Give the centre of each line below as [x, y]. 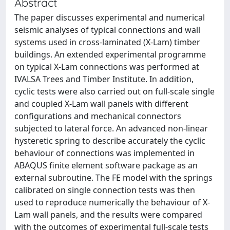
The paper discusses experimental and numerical [110, 17]
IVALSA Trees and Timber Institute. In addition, [104, 79]
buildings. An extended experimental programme [110, 54]
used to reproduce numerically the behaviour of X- [112, 202]
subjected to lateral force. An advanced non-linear [111, 128]
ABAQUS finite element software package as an [106, 165]
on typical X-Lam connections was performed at [107, 67]
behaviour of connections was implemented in [104, 153]
